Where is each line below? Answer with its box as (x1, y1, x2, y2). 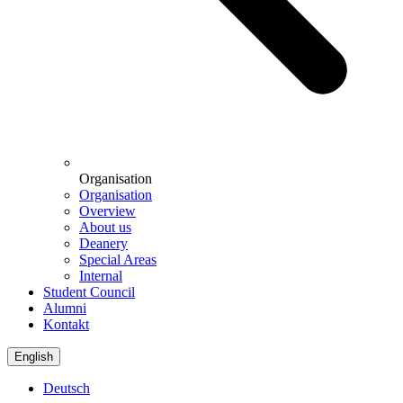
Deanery (79, 235, 128, 251)
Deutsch (43, 380, 90, 396)
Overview (79, 202, 136, 219)
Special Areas (79, 251, 157, 267)
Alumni (43, 300, 86, 316)
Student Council (43, 283, 135, 300)
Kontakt (43, 316, 89, 332)
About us (79, 219, 131, 235)
